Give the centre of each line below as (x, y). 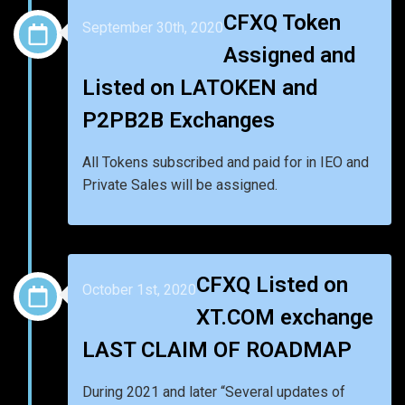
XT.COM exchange (285, 317)
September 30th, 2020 (153, 28)
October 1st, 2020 (139, 290)
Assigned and (289, 55)
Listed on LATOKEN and (200, 87)
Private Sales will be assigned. (180, 184)
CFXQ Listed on (272, 284)
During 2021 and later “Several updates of (214, 391)
